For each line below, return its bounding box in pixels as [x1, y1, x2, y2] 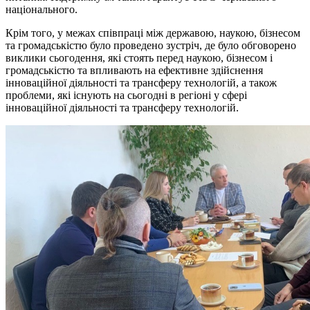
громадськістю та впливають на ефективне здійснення [6, 64, 263, 76]
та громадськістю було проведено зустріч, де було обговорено [6, 39, 296, 51]
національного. [6, 3, 77, 15]
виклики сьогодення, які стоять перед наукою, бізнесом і [6, 51, 273, 64]
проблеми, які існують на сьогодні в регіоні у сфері [6, 89, 247, 101]
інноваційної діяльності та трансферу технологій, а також [6, 76, 277, 89]
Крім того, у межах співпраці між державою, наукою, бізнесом [6, 26, 300, 39]
